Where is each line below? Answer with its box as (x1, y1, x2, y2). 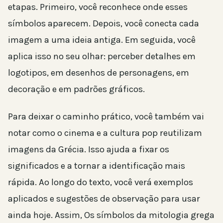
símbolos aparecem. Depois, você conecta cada (8, 17, 199, 29)
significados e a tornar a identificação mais (8, 160, 185, 171)
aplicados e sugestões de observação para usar (8, 193, 200, 204)
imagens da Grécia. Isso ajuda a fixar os (8, 143, 169, 155)
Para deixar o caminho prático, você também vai (8, 111, 204, 122)
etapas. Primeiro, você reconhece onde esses (8, 1, 188, 12)
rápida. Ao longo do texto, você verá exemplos (8, 176, 193, 188)
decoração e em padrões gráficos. (8, 83, 145, 95)
